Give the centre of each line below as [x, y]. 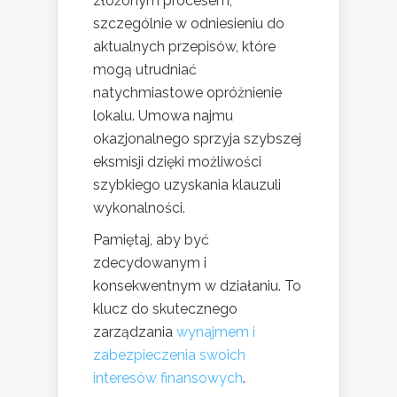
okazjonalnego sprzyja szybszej [197, 139]
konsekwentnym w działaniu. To [197, 286]
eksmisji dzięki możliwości [177, 162]
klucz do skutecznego [165, 309]
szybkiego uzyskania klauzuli [187, 185]
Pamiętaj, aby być [151, 240]
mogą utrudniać [145, 70]
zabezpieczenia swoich [169, 355]
